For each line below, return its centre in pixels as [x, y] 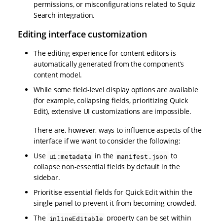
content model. [58, 75]
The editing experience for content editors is [105, 53]
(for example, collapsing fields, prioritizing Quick [111, 101]
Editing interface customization [82, 34]
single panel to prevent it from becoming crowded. [115, 203]
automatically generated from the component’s [109, 64]
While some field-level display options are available [116, 90]
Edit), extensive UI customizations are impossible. [112, 111]
